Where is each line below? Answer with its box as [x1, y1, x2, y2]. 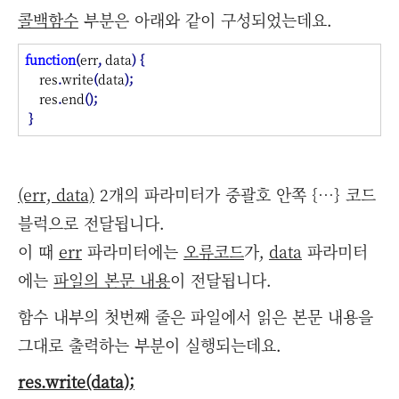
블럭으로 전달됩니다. [18, 211, 164, 235]
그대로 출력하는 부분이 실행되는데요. [18, 332, 281, 356]
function [25, 51, 76, 69]
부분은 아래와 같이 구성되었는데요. [78, 8, 331, 32]
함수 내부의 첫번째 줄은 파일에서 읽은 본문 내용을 [18, 304, 373, 328]
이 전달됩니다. [170, 268, 271, 292]
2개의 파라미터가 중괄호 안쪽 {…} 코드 [94, 183, 376, 207]
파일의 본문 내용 [53, 268, 170, 292]
